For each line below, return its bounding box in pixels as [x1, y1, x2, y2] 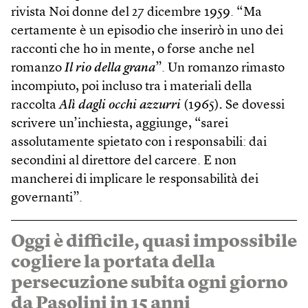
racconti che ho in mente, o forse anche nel [11, 43, 254, 56]
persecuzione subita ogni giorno [11, 274, 288, 292]
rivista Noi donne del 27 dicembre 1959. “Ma [11, 5, 262, 19]
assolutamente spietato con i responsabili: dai [11, 135, 267, 149]
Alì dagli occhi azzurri [59, 98, 181, 112]
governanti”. [11, 191, 82, 205]
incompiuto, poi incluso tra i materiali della [11, 80, 252, 93]
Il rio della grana [65, 61, 155, 75]
